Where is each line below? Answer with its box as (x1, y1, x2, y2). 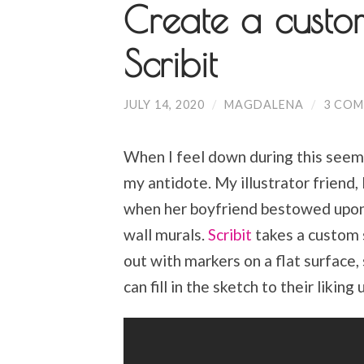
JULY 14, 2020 (123, 97, 205, 111)
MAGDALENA (224, 97, 304, 111)
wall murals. (123, 225, 208, 245)
